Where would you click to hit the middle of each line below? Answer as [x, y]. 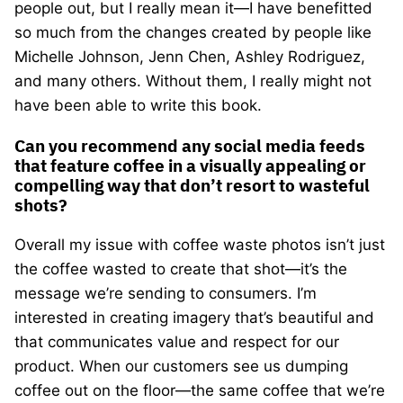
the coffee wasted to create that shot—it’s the [181, 269]
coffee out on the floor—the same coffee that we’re [200, 390]
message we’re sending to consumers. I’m [166, 293]
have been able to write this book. [138, 105]
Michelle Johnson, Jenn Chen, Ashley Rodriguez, [190, 56]
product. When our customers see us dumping [181, 366]
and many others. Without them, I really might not [193, 81]
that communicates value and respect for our [177, 341]
